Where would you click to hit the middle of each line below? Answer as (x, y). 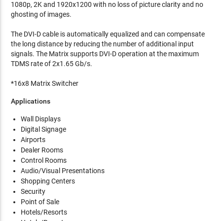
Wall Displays (41, 119)
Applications (31, 101)
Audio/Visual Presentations (63, 171)
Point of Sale (40, 202)
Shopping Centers (48, 181)
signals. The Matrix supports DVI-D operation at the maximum (105, 54)
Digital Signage (44, 129)
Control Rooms (44, 160)
